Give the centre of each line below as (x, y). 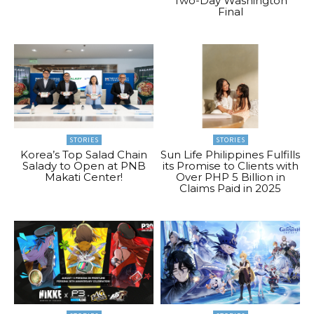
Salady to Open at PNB (84, 165)
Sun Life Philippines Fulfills (230, 154)
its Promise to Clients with (230, 165)
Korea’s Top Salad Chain (84, 154)
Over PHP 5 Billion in (230, 177)
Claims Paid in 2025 (230, 188)
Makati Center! (84, 177)
